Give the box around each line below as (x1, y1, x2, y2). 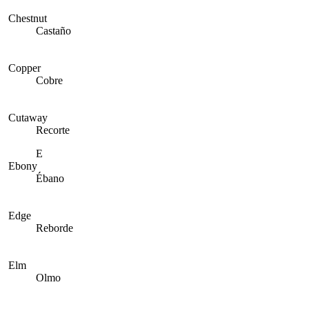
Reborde (36, 222, 73, 234)
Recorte (36, 124, 70, 136)
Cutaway (8, 112, 48, 123)
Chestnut (8, 12, 47, 24)
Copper (8, 62, 41, 74)
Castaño (36, 25, 71, 37)
